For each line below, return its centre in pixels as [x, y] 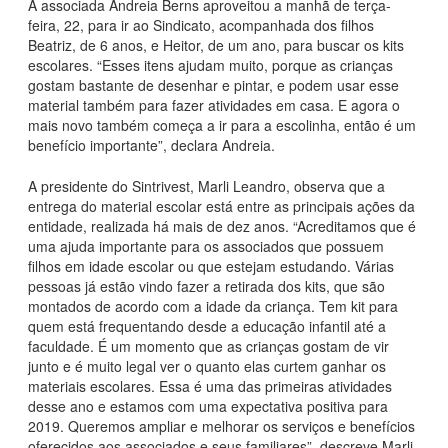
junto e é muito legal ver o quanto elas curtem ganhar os [207, 366]
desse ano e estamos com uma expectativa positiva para [208, 406]
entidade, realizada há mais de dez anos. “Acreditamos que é [222, 226]
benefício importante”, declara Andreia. [151, 145]
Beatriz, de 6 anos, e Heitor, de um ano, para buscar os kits [216, 45]
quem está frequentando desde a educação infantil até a [207, 326]
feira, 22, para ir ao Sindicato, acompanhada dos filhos [201, 25]
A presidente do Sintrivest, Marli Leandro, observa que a [206, 186]
